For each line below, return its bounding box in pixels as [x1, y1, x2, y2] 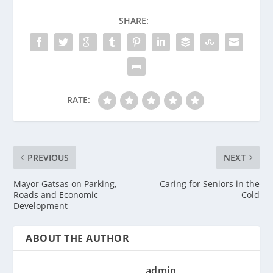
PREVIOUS [27, 151, 69, 163]
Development [13, 199, 68, 211]
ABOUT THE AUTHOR [26, 231, 130, 245]
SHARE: [118, 14, 149, 26]
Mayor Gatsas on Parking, [13, 177, 117, 190]
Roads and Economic [13, 188, 99, 200]
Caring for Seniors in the [159, 177, 260, 190]
